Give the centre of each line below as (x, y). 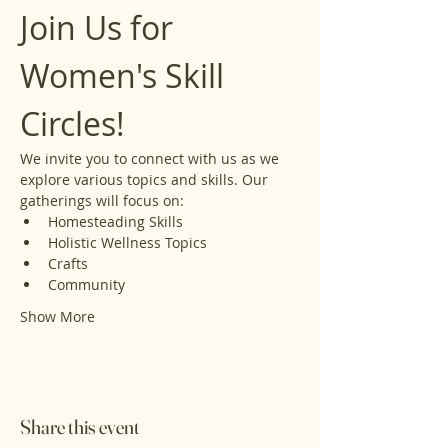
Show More (57, 316)
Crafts (68, 263)
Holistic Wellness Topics (127, 242)
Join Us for (100, 27)
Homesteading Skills (115, 221)
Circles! (72, 123)
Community (86, 284)
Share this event (80, 426)
